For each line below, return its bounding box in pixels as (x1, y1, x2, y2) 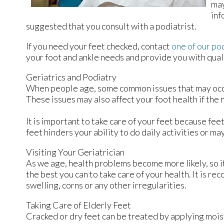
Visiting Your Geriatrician (26, 146, 124, 157)
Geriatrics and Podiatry (26, 71, 116, 82)
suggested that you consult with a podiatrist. (26, 20, 196, 31)
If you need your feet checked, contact (26, 40, 171, 51)
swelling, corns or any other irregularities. (26, 179, 188, 190)
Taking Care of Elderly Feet (26, 199, 131, 210)
